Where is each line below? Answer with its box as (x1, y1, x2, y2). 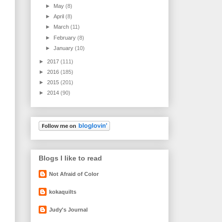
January (54, 45, 75, 51)
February (54, 34, 78, 41)
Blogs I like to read (39, 154, 102, 163)
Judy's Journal (49, 206, 88, 213)
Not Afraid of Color (49, 170, 99, 177)
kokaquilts (49, 188, 76, 195)
